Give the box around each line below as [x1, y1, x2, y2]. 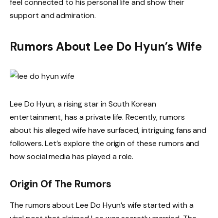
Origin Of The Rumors [10, 178, 112, 191]
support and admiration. [10, 10, 96, 21]
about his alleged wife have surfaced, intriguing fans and [10, 125, 207, 136]
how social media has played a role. [10, 151, 134, 162]
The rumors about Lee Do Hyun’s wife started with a [10, 200, 194, 211]
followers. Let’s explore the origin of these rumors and [10, 138, 200, 149]
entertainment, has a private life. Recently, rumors [10, 112, 185, 123]
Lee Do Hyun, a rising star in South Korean [10, 99, 156, 109]
